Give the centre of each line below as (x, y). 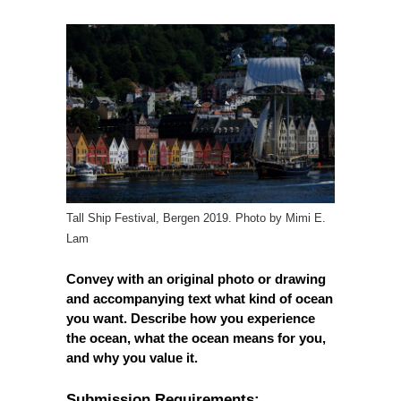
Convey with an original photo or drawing (196, 278)
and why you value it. (132, 357)
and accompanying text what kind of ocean (200, 298)
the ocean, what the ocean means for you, (196, 337)
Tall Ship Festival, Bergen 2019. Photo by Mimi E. (196, 218)
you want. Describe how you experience (191, 318)
